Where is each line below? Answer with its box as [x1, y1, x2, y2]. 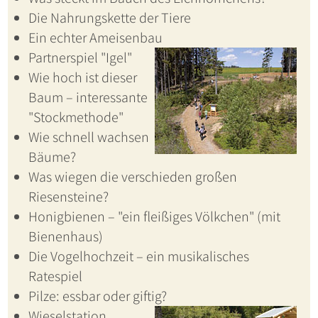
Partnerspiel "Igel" [28, 48, 132, 67]
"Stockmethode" [28, 108, 124, 127]
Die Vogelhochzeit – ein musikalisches [28, 247, 249, 266]
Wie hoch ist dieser [28, 68, 137, 87]
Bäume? [28, 148, 76, 167]
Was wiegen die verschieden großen [28, 168, 237, 187]
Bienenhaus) [28, 227, 103, 246]
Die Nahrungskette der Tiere [28, 9, 191, 28]
